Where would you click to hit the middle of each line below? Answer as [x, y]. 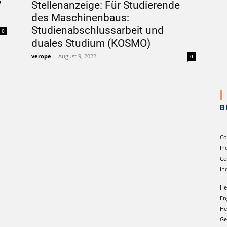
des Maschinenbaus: [80, 17]
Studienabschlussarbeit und [98, 30]
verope [41, 56]
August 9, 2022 [77, 56]
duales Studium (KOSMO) [91, 43]
